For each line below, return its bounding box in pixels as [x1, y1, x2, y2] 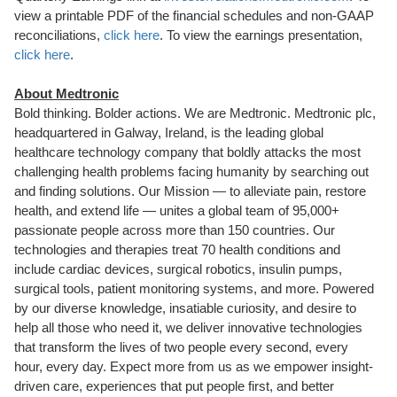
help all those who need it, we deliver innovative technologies [14, 320, 362, 335]
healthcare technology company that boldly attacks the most [14, 144, 361, 160]
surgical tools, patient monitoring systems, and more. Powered [14, 281, 374, 296]
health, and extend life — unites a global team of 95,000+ [14, 203, 339, 218]
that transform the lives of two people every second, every [14, 339, 348, 354]
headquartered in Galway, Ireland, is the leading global [14, 125, 323, 140]
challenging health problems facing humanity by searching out [14, 164, 369, 179]
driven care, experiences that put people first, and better [14, 378, 334, 393]
